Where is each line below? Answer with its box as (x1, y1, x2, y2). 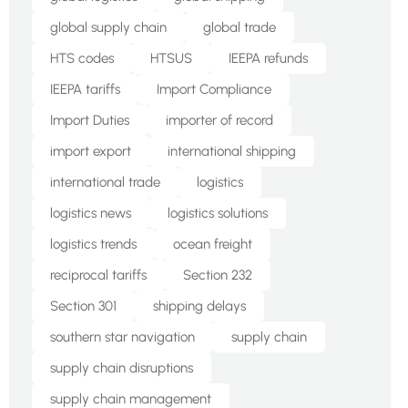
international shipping (167, 143, 296, 159)
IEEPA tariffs (49, 81, 120, 97)
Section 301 (49, 298, 117, 314)
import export (49, 143, 131, 159)
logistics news (49, 205, 131, 221)
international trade (49, 174, 160, 190)
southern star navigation (49, 329, 195, 345)
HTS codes (49, 50, 114, 66)
